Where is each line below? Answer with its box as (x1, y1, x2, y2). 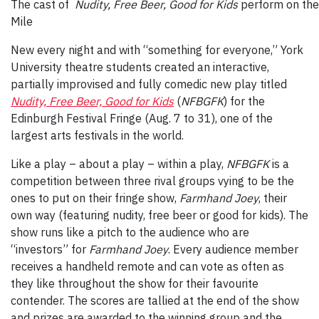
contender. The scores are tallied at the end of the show (11, 293, 299, 308)
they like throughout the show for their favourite (11, 276, 258, 291)
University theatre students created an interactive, (11, 60, 269, 75)
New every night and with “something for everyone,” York (11, 43, 303, 58)
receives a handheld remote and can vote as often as (11, 259, 284, 274)
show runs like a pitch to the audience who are (11, 225, 249, 240)
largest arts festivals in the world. (11, 128, 184, 143)
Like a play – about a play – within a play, (11, 157, 226, 172)
